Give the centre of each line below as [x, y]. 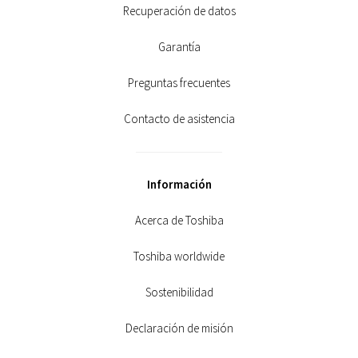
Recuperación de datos [179, 11]
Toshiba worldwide [179, 256]
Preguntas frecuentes [179, 83]
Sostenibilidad [179, 292]
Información [179, 184]
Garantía [179, 47]
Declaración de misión [179, 328]
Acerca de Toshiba [179, 220]
